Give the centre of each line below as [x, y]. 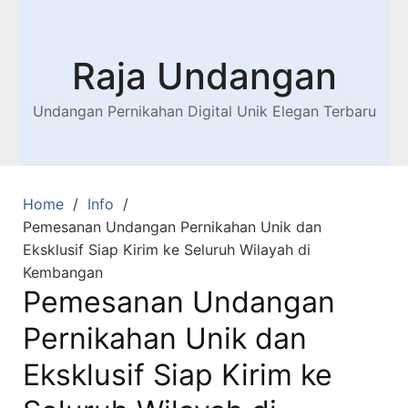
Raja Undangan [204, 76]
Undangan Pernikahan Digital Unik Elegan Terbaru [204, 111]
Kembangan [63, 272]
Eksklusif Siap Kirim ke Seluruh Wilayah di [167, 250]
